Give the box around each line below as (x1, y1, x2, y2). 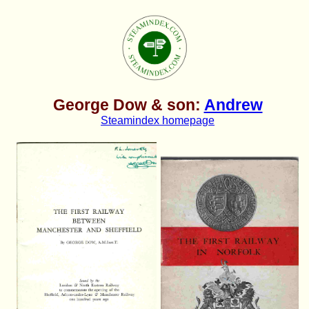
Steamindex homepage (101, 114, 215, 126)
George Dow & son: (52, 95, 204, 114)
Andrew (203, 95, 263, 114)
